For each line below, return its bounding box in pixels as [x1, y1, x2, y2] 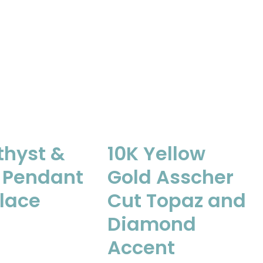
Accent [107, 234, 176, 261]
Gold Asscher [107, 164, 234, 190]
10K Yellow [107, 140, 206, 167]
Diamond [107, 211, 197, 237]
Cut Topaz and [107, 187, 247, 214]
